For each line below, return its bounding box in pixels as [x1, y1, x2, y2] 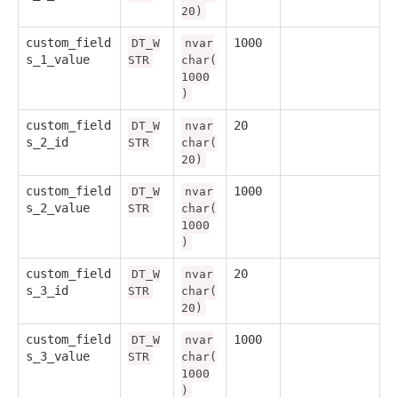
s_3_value [26, 348, 90, 363]
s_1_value [26, 52, 90, 67]
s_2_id [26, 134, 68, 149]
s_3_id [26, 283, 68, 298]
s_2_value [26, 200, 90, 215]
